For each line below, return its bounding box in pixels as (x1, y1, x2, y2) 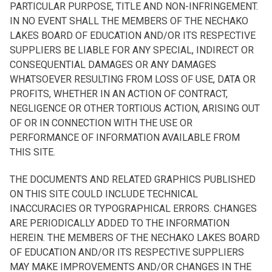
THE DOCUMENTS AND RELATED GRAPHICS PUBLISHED (10, 174, 256, 185)
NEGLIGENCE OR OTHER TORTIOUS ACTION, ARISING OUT (10, 103, 260, 114)
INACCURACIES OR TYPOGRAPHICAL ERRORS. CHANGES (10, 203, 257, 214)
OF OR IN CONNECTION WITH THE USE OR (10, 117, 192, 129)
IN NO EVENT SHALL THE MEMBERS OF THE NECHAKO (10, 15, 248, 27)
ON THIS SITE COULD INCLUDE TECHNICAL (10, 188, 198, 200)
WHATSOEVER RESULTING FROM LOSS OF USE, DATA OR (10, 73, 256, 85)
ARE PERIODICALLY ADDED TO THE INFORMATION (10, 217, 229, 229)
